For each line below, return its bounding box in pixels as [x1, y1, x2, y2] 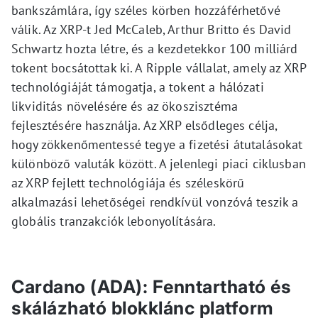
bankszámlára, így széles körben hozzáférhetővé [11, 1, 280, 18]
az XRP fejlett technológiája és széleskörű [11, 174, 245, 191]
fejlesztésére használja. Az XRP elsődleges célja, [11, 116, 278, 133]
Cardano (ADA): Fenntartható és [11, 275, 291, 297]
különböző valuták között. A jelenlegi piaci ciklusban [11, 155, 306, 172]
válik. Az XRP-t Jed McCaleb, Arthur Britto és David [11, 21, 292, 38]
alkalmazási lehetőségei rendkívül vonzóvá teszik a [11, 193, 299, 210]
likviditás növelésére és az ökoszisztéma [11, 97, 238, 114]
